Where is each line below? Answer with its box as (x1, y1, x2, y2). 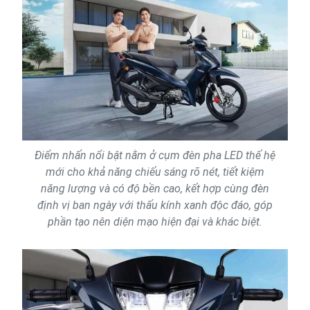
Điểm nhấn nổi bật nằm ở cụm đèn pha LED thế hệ (35, 148, 275, 162)
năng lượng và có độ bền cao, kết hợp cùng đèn (41, 181, 269, 195)
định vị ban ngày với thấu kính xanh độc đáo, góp (37, 198, 273, 212)
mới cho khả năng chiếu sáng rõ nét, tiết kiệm (46, 165, 264, 179)
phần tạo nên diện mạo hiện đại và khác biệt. (48, 215, 262, 228)
